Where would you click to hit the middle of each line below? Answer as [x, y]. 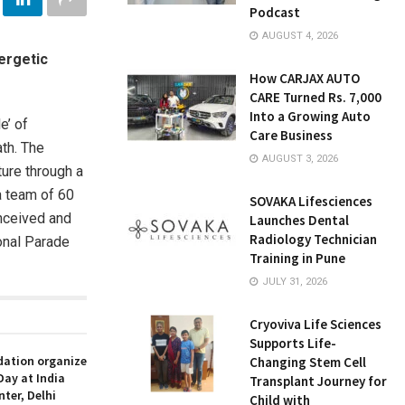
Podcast [275, 12]
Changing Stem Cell [308, 362]
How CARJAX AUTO [305, 78]
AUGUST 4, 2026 [299, 36]
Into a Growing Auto [310, 116]
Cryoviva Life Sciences [316, 324]
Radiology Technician [313, 239]
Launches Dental [299, 220]
